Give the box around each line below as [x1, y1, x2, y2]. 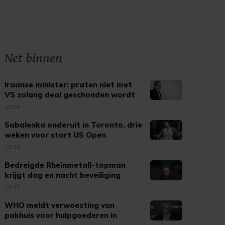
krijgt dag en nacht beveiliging [5, 170, 121, 180]
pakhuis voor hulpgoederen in [5, 210, 118, 220]
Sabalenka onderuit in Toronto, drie [5, 120, 143, 130]
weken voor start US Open [5, 130, 106, 140]
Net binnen [5, 50, 63, 66]
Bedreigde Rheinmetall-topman [5, 160, 126, 170]
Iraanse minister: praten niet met [5, 80, 133, 89]
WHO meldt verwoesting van [5, 200, 115, 210]
